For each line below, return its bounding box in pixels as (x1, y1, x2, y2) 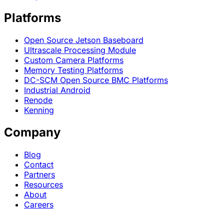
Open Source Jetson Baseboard (24, 35, 143, 45)
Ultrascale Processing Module (24, 45, 136, 55)
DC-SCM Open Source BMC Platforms (24, 75, 168, 85)
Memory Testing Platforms (24, 65, 123, 75)
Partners (24, 169, 55, 179)
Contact (24, 159, 53, 169)
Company (4, 124, 60, 139)
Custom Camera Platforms (24, 55, 123, 65)
